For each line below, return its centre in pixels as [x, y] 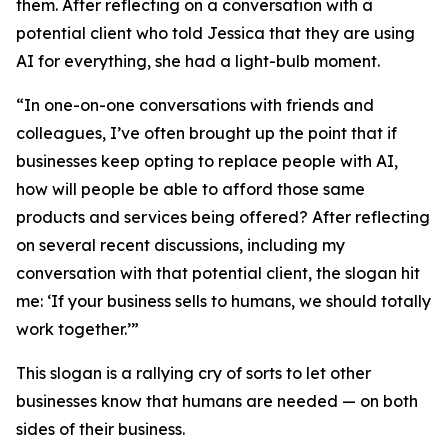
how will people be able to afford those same [190, 189]
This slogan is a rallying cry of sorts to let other [193, 373]
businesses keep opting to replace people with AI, [207, 161]
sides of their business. [100, 429]
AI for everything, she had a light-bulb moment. [198, 61]
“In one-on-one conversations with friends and [195, 105]
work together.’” [77, 329]
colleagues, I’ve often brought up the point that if [206, 133]
